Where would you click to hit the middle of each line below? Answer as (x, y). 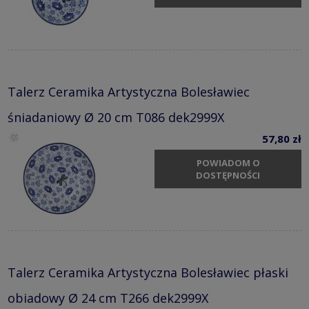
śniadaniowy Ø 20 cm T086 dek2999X (116, 117)
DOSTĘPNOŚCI (228, 176)
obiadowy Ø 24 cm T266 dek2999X (108, 298)
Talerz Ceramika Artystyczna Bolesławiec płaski (148, 272)
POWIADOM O (228, 163)
